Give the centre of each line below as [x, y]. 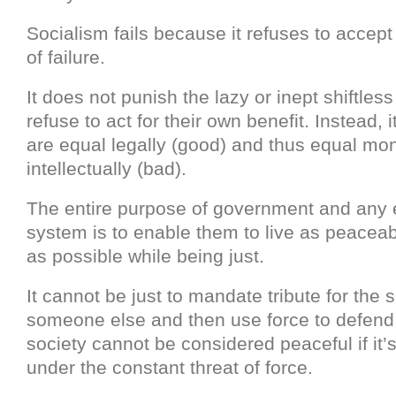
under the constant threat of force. [170, 368]
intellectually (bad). [107, 169]
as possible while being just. [145, 256]
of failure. [66, 57]
